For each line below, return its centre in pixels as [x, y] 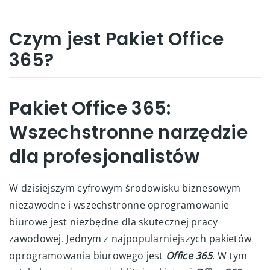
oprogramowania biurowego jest [88, 256]
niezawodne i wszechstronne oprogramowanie [119, 205]
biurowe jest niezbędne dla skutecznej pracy [113, 222]
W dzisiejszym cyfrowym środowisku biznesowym [125, 188]
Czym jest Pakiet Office [116, 39]
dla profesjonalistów [104, 157]
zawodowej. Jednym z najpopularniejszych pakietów [130, 239]
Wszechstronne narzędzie [128, 133]
